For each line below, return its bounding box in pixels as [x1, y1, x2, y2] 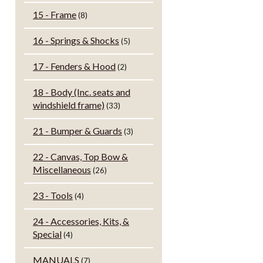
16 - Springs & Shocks [33, 35, 119, 46]
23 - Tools [33, 190, 73, 201]
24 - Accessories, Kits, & [33, 215, 129, 227]
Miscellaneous [33, 164, 91, 176]
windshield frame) [33, 99, 104, 111]
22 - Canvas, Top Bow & [33, 151, 128, 163]
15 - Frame [33, 9, 76, 21]
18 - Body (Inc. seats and [33, 86, 130, 98]
